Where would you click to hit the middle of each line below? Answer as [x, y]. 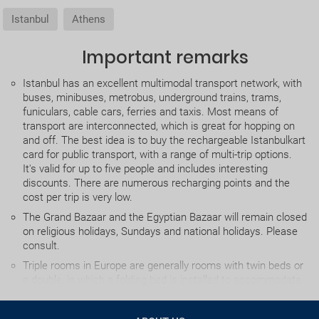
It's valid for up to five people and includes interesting [145, 169]
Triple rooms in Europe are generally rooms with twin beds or [163, 266]
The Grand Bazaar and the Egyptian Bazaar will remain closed [165, 218]
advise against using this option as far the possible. [142, 309]
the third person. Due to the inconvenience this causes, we [159, 294]
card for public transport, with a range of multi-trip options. [157, 155]
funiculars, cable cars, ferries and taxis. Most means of [151, 112]
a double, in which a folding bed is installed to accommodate [162, 280]
